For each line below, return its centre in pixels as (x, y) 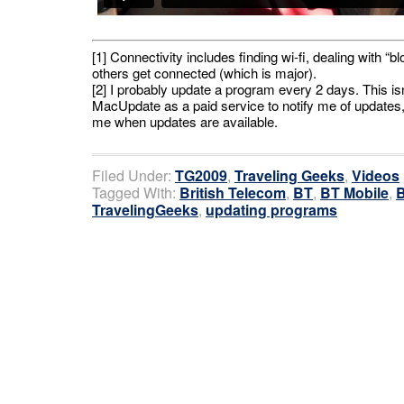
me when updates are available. (185, 121)
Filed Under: (133, 175)
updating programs (271, 209)
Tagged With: (136, 192)
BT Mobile (354, 192)
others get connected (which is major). (204, 72)
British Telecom (233, 192)
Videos (376, 175)
